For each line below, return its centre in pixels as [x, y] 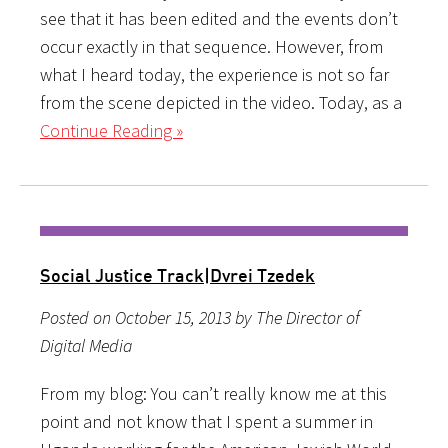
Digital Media [86, 345]
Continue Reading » [111, 130]
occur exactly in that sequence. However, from [211, 46]
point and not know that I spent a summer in [206, 421]
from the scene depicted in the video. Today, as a [221, 102]
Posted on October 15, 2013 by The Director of [200, 317]
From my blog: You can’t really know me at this [213, 393]
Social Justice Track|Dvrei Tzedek [177, 274]
